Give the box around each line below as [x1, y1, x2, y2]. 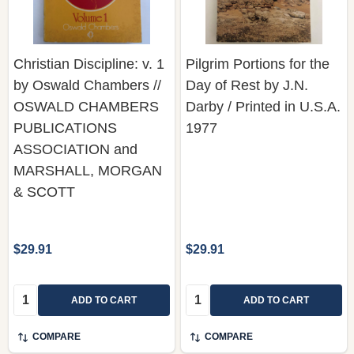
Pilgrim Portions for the [186, 55, 330, 72]
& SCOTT [13, 183, 75, 200]
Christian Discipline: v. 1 [13, 55, 164, 72]
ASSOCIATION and [13, 141, 137, 157]
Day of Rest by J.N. [186, 77, 308, 93]
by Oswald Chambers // [13, 77, 161, 93]
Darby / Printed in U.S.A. [186, 98, 341, 115]
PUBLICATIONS [13, 119, 117, 136]
